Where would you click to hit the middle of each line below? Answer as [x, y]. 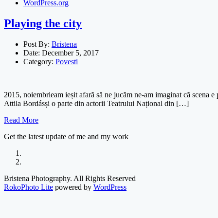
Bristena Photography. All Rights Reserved [70, 178]
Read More [21, 120]
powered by [73, 187]
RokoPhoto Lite [28, 187]
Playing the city [43, 24]
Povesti [67, 62]
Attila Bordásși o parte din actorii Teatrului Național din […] [96, 103]
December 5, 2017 [70, 53]
